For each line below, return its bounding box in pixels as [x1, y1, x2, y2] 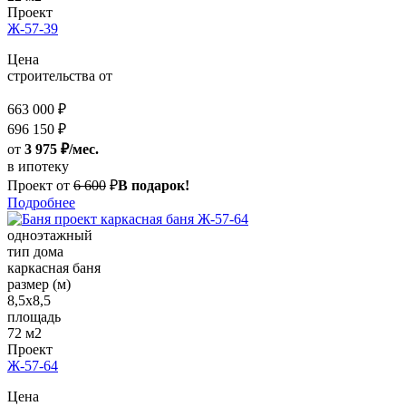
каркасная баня [7, 260, 101, 276]
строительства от [7, 68, 112, 84]
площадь [7, 309, 61, 325]
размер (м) [7, 276, 71, 293]
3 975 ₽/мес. [24, 141, 99, 158]
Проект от [7, 178, 70, 194]
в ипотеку [7, 159, 69, 175]
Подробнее [7, 195, 75, 211]
